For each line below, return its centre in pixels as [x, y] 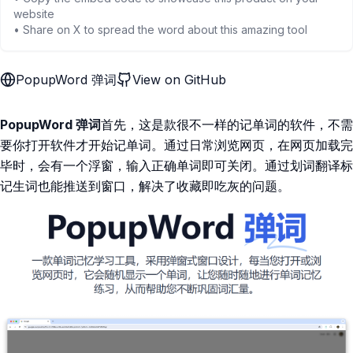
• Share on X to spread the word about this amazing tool [160, 30]
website [34, 14]
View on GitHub [179, 80]
